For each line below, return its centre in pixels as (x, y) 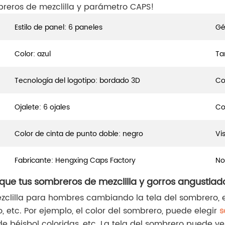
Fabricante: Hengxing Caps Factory (75, 161)
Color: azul (33, 54)
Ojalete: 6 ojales (42, 107)
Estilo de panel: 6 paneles (59, 28)
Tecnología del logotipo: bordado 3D (77, 81)
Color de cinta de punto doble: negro (79, 134)
